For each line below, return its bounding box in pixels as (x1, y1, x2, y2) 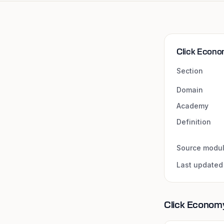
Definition (176, 117, 211, 126)
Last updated (176, 160, 223, 169)
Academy (176, 101, 208, 110)
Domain (176, 85, 203, 94)
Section (176, 66, 203, 75)
